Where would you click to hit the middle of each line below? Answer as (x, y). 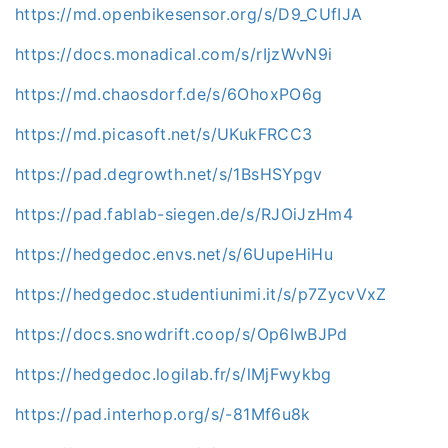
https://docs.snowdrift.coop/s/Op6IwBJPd (181, 333)
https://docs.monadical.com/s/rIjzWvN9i (174, 53)
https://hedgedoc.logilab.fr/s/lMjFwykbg (173, 373)
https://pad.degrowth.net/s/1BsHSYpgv (169, 173)
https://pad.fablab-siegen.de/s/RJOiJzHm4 (184, 213)
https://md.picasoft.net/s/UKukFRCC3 (164, 133)
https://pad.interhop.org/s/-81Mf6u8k (163, 413)
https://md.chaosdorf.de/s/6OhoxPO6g (169, 93)
